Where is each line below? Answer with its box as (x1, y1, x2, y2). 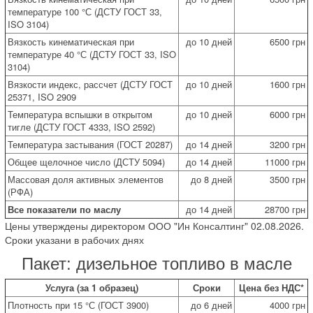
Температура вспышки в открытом (8, 107, 152, 121)
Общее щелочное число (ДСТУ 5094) (8, 154, 165, 168)
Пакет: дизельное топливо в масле (21, 249, 292, 275)
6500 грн (270, 34, 305, 48)
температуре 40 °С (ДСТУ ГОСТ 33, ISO (8, 47, 176, 61)
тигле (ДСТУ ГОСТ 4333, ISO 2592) (8, 119, 155, 133)
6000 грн (270, 107, 305, 121)
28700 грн (265, 202, 305, 216)
